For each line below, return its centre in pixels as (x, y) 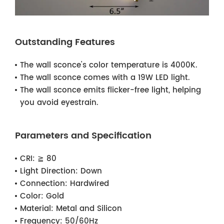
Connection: (44, 183)
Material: (37, 208)
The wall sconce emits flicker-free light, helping (110, 90)
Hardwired (88, 183)
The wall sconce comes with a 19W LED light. (105, 77)
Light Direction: (49, 171)
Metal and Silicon (88, 208)
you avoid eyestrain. (59, 102)
